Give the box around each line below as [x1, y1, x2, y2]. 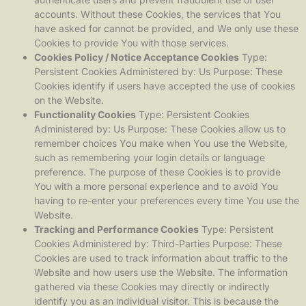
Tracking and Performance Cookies [34, 223, 199, 235]
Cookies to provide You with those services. [34, 36, 229, 48]
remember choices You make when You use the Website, [34, 137, 288, 149]
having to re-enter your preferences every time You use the [34, 194, 299, 206]
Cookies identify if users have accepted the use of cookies [34, 79, 295, 92]
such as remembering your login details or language [34, 151, 265, 163]
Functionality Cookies [34, 108, 136, 120]
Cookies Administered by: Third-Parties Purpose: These [34, 237, 282, 249]
